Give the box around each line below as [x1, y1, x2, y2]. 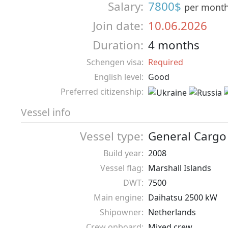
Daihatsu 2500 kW [148, 192, 217, 203]
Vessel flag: [100, 162, 144, 174]
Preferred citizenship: [61, 86, 144, 97]
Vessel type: [80, 128, 144, 144]
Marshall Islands [148, 162, 211, 174]
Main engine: [94, 192, 144, 203]
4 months [148, 37, 199, 53]
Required [148, 56, 183, 68]
